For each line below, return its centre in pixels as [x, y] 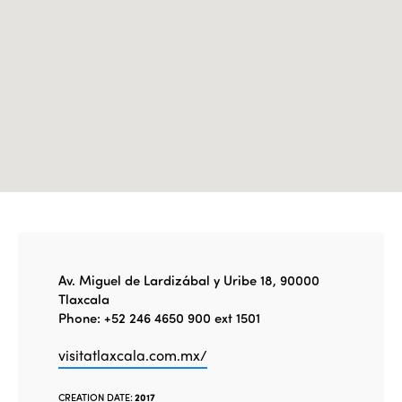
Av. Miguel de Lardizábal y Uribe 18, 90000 [189, 280]
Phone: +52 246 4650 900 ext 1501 [159, 317]
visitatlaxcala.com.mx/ [133, 354]
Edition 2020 [185, 34]
